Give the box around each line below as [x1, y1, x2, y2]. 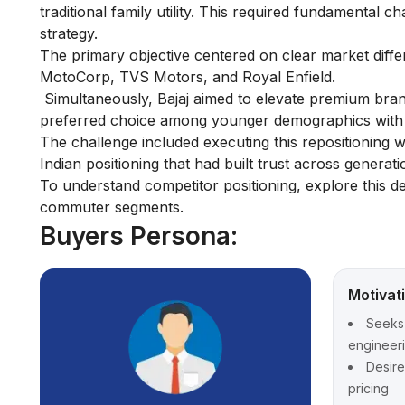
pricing [348, 381, 389, 397]
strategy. [40, 24, 98, 43]
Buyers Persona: [40, 221, 238, 252]
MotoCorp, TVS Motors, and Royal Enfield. [40, 68, 335, 87]
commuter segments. [40, 198, 184, 217]
